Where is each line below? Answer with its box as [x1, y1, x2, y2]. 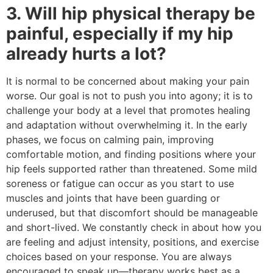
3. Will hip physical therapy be [6, 2, 255, 24]
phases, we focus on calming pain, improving [6, 133, 214, 146]
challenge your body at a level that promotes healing [6, 104, 250, 116]
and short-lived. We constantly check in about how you [6, 221, 261, 233]
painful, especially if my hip [6, 23, 233, 44]
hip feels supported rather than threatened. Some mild [6, 162, 257, 175]
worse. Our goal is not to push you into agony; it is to [6, 89, 253, 102]
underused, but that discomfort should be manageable [6, 206, 258, 219]
